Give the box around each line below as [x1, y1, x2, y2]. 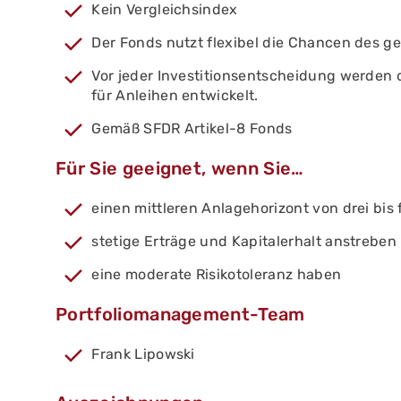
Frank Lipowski [91, 346, 195, 363]
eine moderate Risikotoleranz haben [91, 266, 342, 284]
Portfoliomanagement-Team [55, 303, 305, 326]
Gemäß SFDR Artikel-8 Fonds [91, 120, 293, 138]
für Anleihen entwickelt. [91, 87, 259, 105]
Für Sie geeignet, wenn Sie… [55, 158, 304, 180]
